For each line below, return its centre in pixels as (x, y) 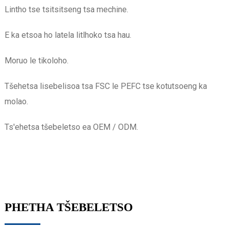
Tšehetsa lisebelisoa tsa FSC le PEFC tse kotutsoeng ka (106, 86)
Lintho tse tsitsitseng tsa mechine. (66, 9)
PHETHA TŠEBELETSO (68, 207)
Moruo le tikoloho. (36, 60)
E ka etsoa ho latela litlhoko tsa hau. (68, 35)
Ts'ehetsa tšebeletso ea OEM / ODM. (71, 127)
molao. (16, 101)
